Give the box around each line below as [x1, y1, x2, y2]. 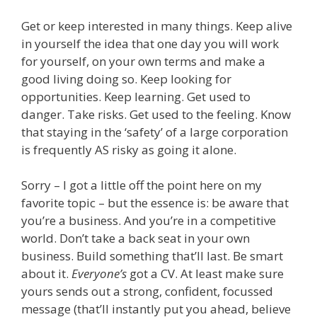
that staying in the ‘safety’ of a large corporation [21, 123, 288, 140]
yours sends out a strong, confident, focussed [21, 283, 273, 300]
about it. [21, 265, 71, 282]
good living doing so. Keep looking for [21, 70, 231, 87]
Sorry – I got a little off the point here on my [21, 177, 262, 194]
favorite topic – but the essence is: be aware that [21, 195, 289, 212]
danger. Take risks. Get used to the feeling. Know [21, 105, 291, 122]
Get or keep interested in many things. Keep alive [21, 17, 292, 34]
